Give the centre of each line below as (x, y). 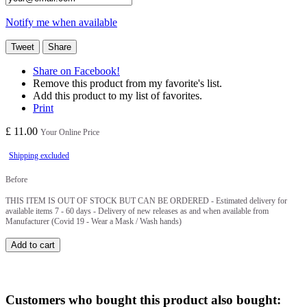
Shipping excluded (39, 155)
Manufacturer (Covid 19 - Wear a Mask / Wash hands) (94, 221)
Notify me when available (61, 22)
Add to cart (33, 245)
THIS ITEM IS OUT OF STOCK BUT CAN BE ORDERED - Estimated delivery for (146, 200)
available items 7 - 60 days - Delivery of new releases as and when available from (137, 211)
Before (16, 179)
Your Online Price (70, 132)
